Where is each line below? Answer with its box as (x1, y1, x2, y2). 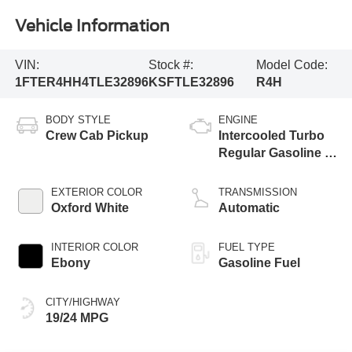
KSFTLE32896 (148, 75, 234, 89)
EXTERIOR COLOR (50, 185, 142, 198)
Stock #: (148, 57, 193, 71)
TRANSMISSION (218, 185, 297, 198)
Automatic (218, 200, 280, 214)
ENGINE (218, 113, 258, 126)
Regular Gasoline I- (218, 145, 332, 159)
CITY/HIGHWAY (45, 295, 120, 308)
